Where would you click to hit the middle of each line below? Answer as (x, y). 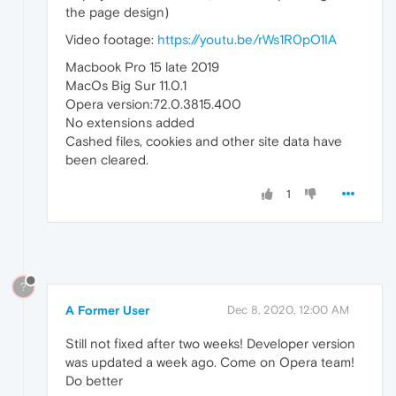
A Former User (107, 310)
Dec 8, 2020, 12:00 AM (288, 309)
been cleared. (107, 160)
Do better (94, 380)
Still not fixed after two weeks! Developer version (210, 343)
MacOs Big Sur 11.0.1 (126, 86)
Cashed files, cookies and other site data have (204, 141)
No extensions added (130, 123)
